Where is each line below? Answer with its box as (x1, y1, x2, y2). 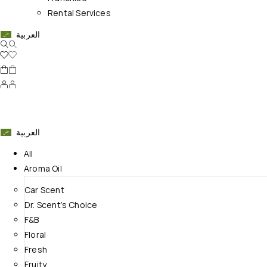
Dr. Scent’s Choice (24, 198, 98, 210)
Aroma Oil (24, 162, 62, 174)
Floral (24, 228, 46, 240)
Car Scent (24, 184, 64, 195)
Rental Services (48, 7, 111, 19)
